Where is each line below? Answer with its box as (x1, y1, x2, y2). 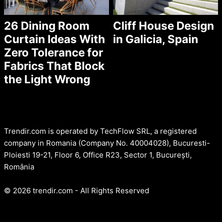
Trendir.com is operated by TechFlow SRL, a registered (4, 126, 197, 136)
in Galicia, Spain (113, 32, 199, 46)
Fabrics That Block (4, 59, 105, 73)
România (4, 162, 34, 172)
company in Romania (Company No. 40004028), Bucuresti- (4, 138, 210, 148)
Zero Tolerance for (4, 46, 103, 59)
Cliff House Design (113, 19, 215, 33)
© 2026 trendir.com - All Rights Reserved (4, 186, 149, 196)
